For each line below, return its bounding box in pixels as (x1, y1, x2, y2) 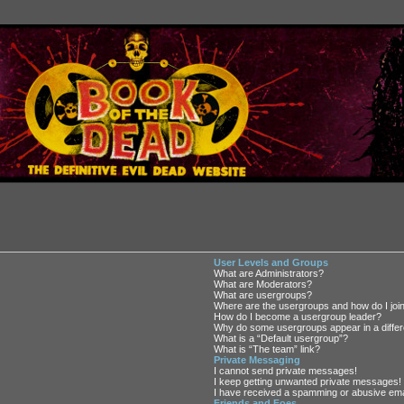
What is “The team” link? (214, 343, 321, 354)
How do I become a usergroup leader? (214, 310, 382, 322)
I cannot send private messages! (214, 364, 358, 376)
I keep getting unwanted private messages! (214, 375, 402, 387)
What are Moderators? (214, 278, 313, 289)
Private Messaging (214, 353, 301, 365)
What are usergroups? (214, 289, 313, 300)
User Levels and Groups (214, 256, 329, 268)
